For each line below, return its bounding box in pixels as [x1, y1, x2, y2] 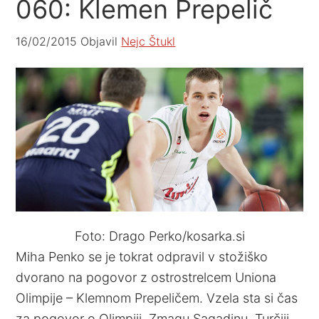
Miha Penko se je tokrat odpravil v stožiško [16, 249, 268, 264]
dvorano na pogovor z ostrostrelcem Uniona [16, 269, 277, 285]
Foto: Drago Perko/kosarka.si [74, 228, 245, 244]
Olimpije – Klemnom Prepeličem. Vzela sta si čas [16, 290, 298, 305]
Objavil [77, 34, 122, 48]
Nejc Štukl [121, 34, 176, 48]
